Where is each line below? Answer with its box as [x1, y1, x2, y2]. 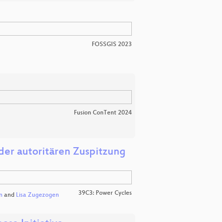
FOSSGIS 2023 [92, 41, 132, 49]
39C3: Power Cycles [78, 190, 132, 197]
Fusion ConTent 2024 [74, 110, 132, 117]
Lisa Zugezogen [15, 192, 59, 199]
